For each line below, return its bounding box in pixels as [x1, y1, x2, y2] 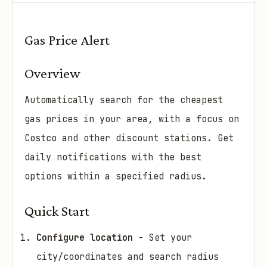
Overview [24, 65, 80, 81]
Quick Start [24, 203, 89, 219]
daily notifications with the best [24, 151, 201, 164]
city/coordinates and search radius [36, 251, 219, 263]
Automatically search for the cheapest [24, 94, 223, 107]
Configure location [36, 232, 133, 244]
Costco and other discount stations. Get [24, 132, 234, 145]
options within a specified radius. [24, 170, 207, 183]
